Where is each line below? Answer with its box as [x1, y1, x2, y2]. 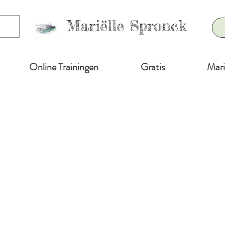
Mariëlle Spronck [67, 17, 186, 35]
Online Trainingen [29, 60, 98, 74]
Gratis [141, 60, 165, 74]
